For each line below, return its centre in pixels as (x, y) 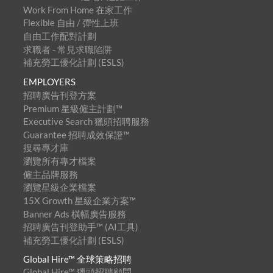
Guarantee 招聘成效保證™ (76, 134)
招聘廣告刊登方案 (59, 95)
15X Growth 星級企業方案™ (79, 200)
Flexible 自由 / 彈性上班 (71, 23)
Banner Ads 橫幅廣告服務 (74, 214)
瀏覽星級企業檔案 (59, 187)
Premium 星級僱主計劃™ (73, 108)
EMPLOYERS (49, 82)
